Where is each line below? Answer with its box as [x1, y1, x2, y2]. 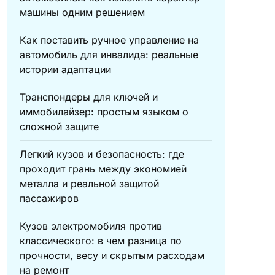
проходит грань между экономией [19, 163, 187, 175]
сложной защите [19, 120, 99, 133]
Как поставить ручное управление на [19, 34, 199, 46]
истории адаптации [19, 63, 111, 76]
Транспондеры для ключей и [19, 91, 158, 103]
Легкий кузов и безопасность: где [19, 148, 184, 160]
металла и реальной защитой [19, 177, 159, 190]
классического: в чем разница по [19, 234, 182, 247]
